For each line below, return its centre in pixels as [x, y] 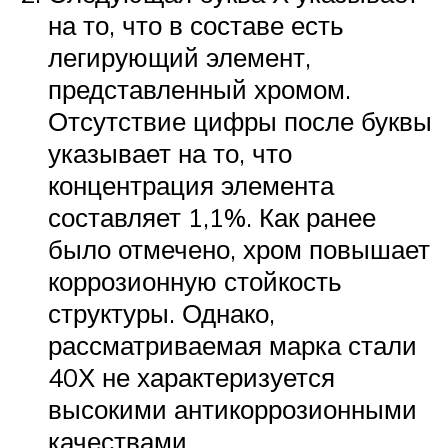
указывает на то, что [170, 152]
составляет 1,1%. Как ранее [212, 216]
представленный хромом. [199, 88]
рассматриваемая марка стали [232, 344]
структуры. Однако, [161, 312]
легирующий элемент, [179, 56]
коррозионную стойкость [195, 280]
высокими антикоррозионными [232, 408]
